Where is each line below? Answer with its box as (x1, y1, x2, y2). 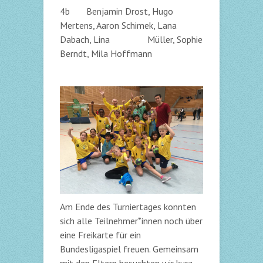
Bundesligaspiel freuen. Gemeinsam (60, 243, 198, 255)
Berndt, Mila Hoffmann (60, 48, 152, 59)
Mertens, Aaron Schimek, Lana (60, 19, 177, 31)
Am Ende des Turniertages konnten (60, 201, 196, 213)
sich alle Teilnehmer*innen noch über (60, 215, 203, 227)
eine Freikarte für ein (60, 229, 141, 241)
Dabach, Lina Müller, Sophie (60, 33, 203, 45)
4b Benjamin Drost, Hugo (60, 5, 173, 17)
